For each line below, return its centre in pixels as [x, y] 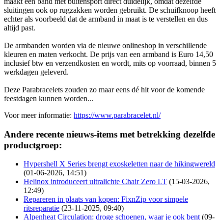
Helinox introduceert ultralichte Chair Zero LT [95, 182]
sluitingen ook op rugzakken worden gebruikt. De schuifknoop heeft [110, 10]
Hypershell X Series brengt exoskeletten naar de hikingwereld [119, 164]
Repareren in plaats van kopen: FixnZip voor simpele [106, 199]
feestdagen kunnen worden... [49, 98]
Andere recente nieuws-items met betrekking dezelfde [110, 134]
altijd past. [20, 27]
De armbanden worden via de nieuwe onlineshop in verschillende [105, 45]
